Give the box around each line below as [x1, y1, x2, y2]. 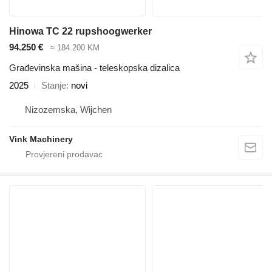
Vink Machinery [9, 134, 73, 144]
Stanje [41, 80, 66, 91]
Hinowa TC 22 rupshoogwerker [9, 25, 152, 36]
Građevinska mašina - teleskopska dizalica [9, 63, 180, 73]
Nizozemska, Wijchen [25, 104, 112, 115]
